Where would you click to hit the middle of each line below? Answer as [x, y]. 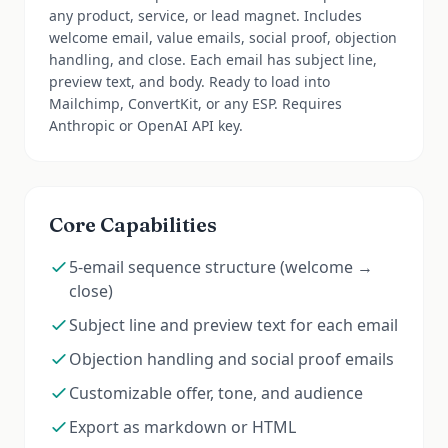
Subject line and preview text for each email [233, 325]
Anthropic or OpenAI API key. [146, 125]
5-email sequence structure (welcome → [221, 267]
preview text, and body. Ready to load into [189, 81]
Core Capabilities [133, 224]
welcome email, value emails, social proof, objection [223, 37]
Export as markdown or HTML [182, 427]
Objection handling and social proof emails [231, 359]
